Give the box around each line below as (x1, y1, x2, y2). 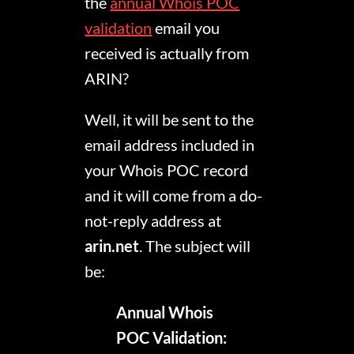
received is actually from (85, 43, 250, 63)
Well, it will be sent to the (85, 110, 254, 130)
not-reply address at (85, 211, 222, 231)
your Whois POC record (85, 160, 249, 180)
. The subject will (139, 236, 251, 256)
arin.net (85, 236, 140, 256)
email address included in (85, 135, 255, 155)
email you (152, 18, 220, 38)
